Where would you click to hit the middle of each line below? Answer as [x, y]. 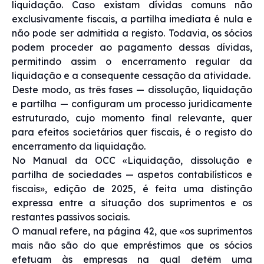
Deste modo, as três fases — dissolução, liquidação [132, 89]
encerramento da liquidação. [79, 146]
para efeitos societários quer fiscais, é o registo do [132, 132]
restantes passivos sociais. [71, 217]
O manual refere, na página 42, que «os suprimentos [132, 231]
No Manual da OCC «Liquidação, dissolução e [132, 160]
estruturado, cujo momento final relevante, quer [132, 118]
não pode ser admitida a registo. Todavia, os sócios [132, 33]
